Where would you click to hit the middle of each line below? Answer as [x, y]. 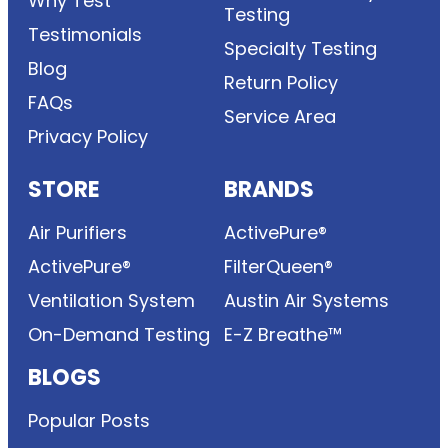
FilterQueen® [278, 267]
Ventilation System [111, 301]
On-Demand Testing [119, 335]
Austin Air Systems [306, 301]
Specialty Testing [300, 49]
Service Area [280, 117]
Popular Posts [89, 421]
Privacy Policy [88, 137]
